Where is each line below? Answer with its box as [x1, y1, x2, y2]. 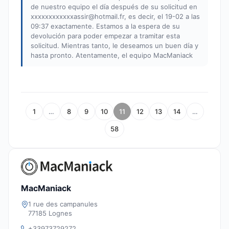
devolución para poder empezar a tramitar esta [31, 32, 180, 40]
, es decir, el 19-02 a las [124, 12, 200, 21]
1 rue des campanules [28, 199, 98, 208]
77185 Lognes [28, 209, 72, 217]
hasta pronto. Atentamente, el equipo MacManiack [31, 51, 193, 60]
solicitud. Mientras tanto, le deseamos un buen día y [31, 41, 198, 50]
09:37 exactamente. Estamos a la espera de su [31, 22, 180, 31]
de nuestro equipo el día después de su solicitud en [31, 3, 197, 11]
